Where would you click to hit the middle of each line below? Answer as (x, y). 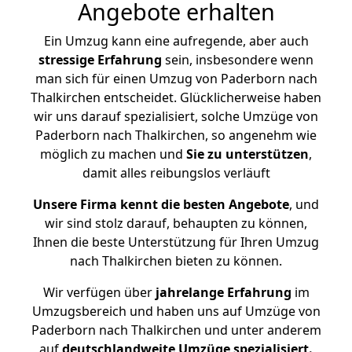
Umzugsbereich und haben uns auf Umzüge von (176, 311)
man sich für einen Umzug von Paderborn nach (176, 79)
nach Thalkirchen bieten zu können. (176, 261)
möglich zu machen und (113, 154)
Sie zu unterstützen (247, 154)
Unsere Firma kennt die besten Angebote (161, 204)
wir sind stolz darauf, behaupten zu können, (176, 223)
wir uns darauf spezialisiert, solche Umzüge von (176, 116)
